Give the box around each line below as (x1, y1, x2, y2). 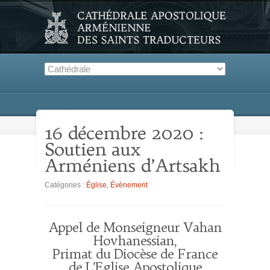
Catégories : (45, 181, 86, 190)
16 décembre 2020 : (45, 121, 203, 145)
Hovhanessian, (93, 232, 177, 250)
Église (86, 181, 107, 190)
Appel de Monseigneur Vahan (48, 219, 222, 236)
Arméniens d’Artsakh (45, 154, 220, 177)
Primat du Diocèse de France (52, 245, 218, 263)
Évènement (110, 181, 148, 190)
